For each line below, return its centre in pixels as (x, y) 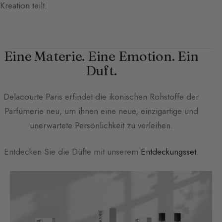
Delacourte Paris (33, 97)
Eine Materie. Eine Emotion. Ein (101, 56)
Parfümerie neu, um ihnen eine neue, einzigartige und (101, 111)
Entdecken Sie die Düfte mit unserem (72, 152)
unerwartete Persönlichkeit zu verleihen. (101, 126)
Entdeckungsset (168, 152)
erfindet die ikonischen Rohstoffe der (131, 97)
